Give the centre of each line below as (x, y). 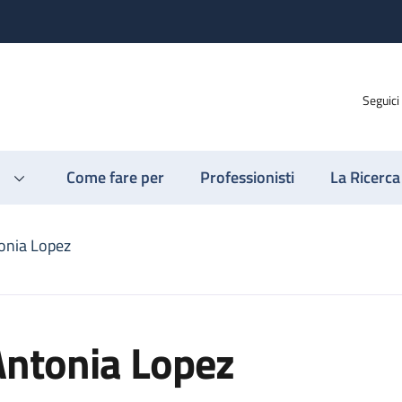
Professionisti (247, 177)
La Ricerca (365, 177)
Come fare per (115, 177)
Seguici (381, 100)
